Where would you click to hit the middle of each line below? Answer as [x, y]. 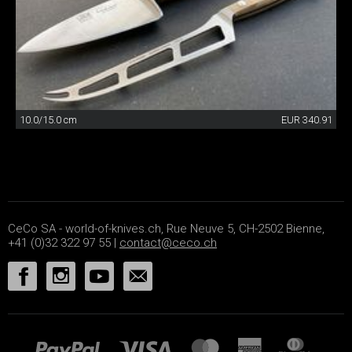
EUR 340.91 [307, 120]
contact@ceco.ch [168, 243]
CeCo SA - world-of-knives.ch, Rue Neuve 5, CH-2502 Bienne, [166, 229]
